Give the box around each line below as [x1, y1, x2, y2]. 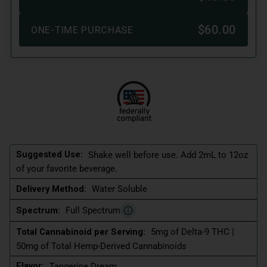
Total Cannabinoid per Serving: [16, 226, 145, 237]
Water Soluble [92, 184, 147, 195]
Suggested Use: [16, 149, 83, 160]
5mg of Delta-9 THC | [151, 226, 234, 238]
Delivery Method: [16, 184, 86, 195]
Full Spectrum [66, 205, 120, 216]
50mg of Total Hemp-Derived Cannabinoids [16, 240, 187, 252]
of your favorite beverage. [16, 163, 120, 175]
